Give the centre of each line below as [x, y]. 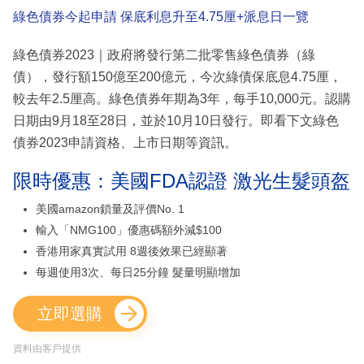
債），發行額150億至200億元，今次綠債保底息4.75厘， [178, 77]
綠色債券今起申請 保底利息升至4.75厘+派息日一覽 [161, 17]
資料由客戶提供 [47, 349]
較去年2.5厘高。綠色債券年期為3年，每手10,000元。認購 [182, 99]
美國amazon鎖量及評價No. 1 [110, 209]
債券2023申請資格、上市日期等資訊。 [125, 143]
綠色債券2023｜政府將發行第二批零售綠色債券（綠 [164, 55]
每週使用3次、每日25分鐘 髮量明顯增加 [138, 273]
